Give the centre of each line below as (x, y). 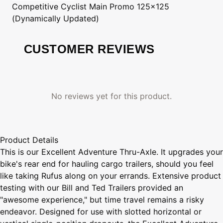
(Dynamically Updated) (56, 18)
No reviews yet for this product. (111, 96)
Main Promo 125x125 (129, 6)
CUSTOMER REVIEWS (89, 49)
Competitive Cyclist (49, 6)
